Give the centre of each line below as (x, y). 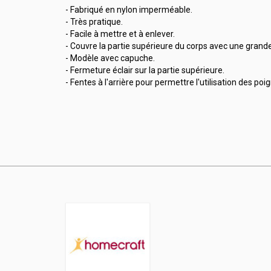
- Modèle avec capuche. (110, 58)
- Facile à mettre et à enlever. (120, 34)
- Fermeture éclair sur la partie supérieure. (145, 70)
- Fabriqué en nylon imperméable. (129, 9)
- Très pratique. (94, 21)
